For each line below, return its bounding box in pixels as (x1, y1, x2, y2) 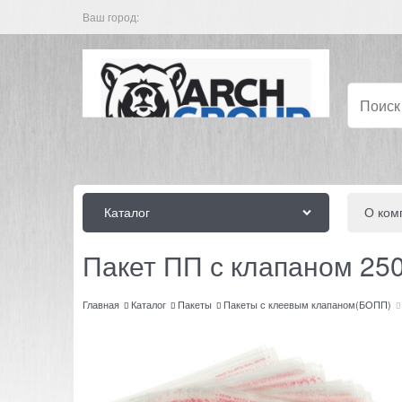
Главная (83, 297, 119, 312)
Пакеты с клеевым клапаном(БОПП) (223, 297, 391, 312)
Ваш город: (83, 9, 139, 24)
